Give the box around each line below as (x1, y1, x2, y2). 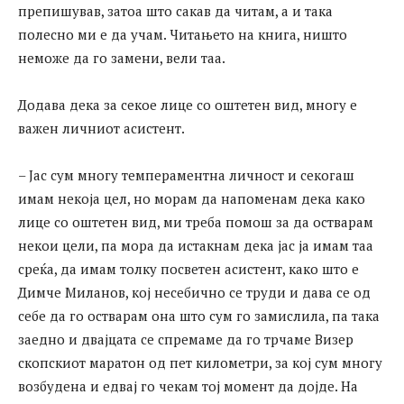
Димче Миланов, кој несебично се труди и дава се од (18, 283, 371, 302)
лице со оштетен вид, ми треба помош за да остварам (18, 213, 373, 232)
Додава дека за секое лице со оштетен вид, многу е (18, 96, 357, 115)
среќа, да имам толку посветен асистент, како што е (18, 260, 359, 279)
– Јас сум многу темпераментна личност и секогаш (18, 166, 354, 185)
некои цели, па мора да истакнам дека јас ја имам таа (18, 236, 373, 255)
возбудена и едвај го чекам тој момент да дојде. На (18, 377, 358, 396)
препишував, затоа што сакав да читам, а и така (18, 2, 333, 21)
